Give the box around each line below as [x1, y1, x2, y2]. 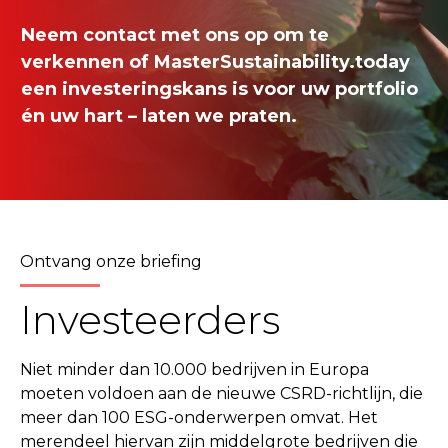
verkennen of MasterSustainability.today [21, 50, 410, 73]
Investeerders [20, 295, 280, 344]
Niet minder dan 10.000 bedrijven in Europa [20, 359, 369, 379]
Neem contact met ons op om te [21, 23, 329, 46]
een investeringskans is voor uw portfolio [21, 77, 418, 100]
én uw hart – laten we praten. [21, 104, 297, 127]
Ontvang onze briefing [20, 251, 202, 271]
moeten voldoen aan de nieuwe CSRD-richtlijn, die [20, 383, 423, 403]
